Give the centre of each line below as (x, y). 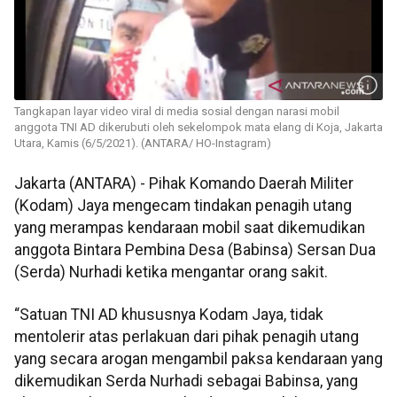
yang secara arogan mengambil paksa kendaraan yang (198, 358)
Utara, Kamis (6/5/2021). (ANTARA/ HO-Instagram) (143, 144)
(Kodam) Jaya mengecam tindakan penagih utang (183, 206)
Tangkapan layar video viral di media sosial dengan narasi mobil (177, 112)
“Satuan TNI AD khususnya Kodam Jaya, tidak (169, 314)
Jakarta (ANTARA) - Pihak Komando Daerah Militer (184, 184)
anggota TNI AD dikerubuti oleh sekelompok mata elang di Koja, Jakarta (198, 128)
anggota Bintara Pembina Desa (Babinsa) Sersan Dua (195, 250)
